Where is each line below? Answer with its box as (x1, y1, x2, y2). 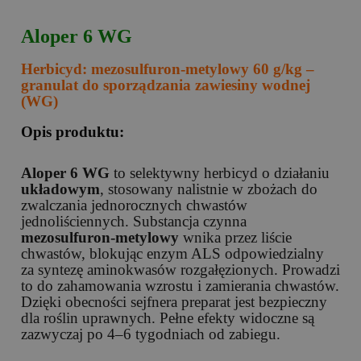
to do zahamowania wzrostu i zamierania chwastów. (21, 277, 339, 295)
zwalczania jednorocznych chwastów (21, 197, 247, 214)
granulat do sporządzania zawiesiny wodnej (21, 77, 310, 94)
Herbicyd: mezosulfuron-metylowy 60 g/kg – (21, 60, 314, 78)
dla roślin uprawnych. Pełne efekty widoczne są (21, 309, 314, 327)
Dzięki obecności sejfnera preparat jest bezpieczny (21, 293, 327, 311)
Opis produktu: (21, 123, 124, 141)
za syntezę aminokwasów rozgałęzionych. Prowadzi (21, 261, 340, 279)
